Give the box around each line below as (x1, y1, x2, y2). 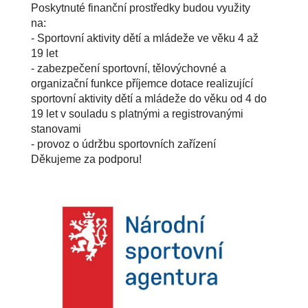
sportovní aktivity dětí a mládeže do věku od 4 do (31, 92, 267, 104)
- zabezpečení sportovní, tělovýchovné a (31, 62, 226, 74)
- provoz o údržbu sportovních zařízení (31, 137, 216, 150)
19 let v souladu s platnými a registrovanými (31, 107, 243, 120)
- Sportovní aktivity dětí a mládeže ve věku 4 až (31, 32, 258, 44)
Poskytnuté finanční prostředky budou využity (31, 1, 250, 14)
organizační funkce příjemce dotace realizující (31, 77, 253, 89)
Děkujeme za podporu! (31, 153, 142, 165)
